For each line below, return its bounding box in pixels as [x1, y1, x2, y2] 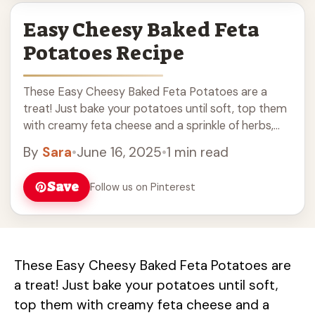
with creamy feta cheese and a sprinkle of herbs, [23, 118, 274, 134]
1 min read [167, 143, 229, 162]
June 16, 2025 [77, 143, 162, 162]
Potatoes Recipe [23, 40, 184, 67]
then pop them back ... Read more [23, 135, 200, 150]
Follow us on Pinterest [90, 180, 195, 193]
